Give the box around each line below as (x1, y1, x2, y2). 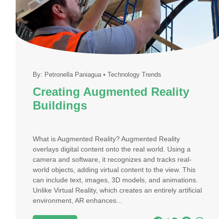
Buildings (33, 99, 87, 112)
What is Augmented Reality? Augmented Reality (33, 135, 180, 143)
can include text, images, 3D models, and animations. (33, 176, 198, 184)
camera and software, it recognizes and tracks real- (33, 155, 192, 163)
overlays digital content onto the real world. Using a (33, 145, 191, 153)
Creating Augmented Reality (33, 85, 189, 99)
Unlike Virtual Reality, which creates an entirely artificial (33, 186, 202, 194)
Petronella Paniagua (44, 71, 101, 78)
